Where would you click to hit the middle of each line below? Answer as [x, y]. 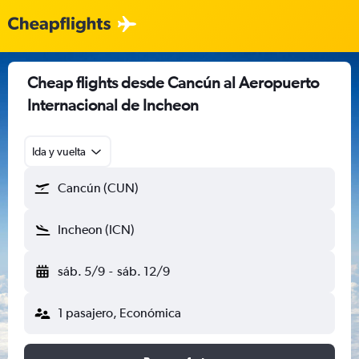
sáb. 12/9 [143, 271]
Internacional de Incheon [113, 105]
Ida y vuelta [59, 151]
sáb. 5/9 [81, 271]
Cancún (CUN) [98, 188]
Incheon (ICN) [96, 230]
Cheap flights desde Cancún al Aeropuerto [173, 82]
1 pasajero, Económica [119, 313]
